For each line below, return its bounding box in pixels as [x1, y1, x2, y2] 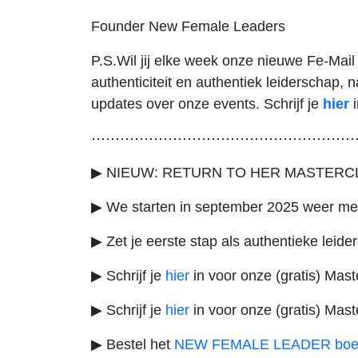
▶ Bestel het [91, 336, 174, 352]
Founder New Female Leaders [91, 18, 285, 34]
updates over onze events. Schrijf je [91, 95, 319, 112]
